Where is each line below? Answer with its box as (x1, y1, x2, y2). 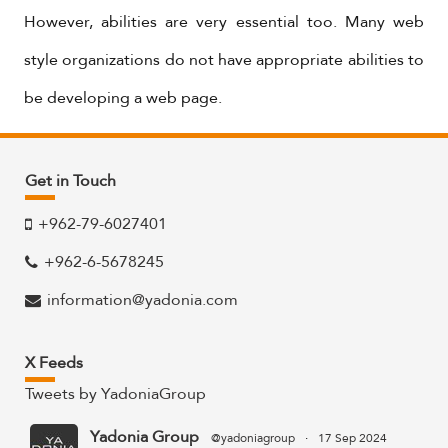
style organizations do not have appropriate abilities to (24, 45, 424, 75)
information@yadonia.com (47, 284, 239, 314)
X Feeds (25, 347, 83, 377)
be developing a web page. (24, 83, 222, 113)
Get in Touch (25, 165, 116, 195)
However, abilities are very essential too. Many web (24, 7, 424, 37)
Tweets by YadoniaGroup (25, 378, 206, 408)
